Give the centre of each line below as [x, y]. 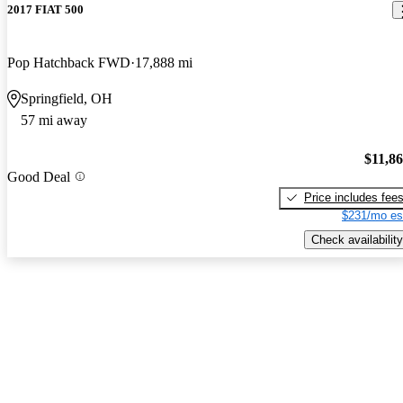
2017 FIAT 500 [45, 10]
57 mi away [54, 121]
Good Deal [39, 176]
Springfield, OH [67, 99]
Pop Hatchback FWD [69, 63]
